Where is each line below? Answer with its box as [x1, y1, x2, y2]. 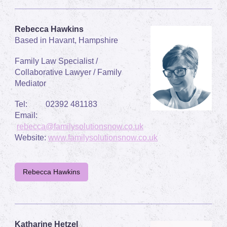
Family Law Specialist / [15, 56, 98, 65]
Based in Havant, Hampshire [15, 35, 118, 45]
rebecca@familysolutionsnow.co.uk [17, 122, 143, 131]
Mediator [15, 79, 46, 88]
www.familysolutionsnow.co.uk [48, 133, 158, 142]
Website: [15, 133, 48, 142]
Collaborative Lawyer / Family [15, 67, 122, 77]
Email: [15, 110, 44, 120]
